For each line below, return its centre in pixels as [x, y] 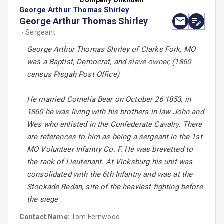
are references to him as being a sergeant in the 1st [115, 137]
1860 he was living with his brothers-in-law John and [115, 112]
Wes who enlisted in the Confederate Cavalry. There [115, 125]
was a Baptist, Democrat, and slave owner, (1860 [109, 62]
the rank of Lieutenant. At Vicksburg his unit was [110, 162]
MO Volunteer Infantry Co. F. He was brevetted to [110, 150]
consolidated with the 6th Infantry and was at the [110, 175]
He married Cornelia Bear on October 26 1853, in [109, 100]
